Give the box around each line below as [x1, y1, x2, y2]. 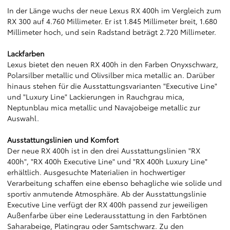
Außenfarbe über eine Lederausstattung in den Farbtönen [7, 210, 207, 220]
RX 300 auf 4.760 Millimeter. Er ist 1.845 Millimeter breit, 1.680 [7, 16, 217, 26]
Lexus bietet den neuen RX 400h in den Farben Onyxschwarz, [7, 59, 218, 69]
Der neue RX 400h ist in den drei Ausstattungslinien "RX [7, 145, 200, 156]
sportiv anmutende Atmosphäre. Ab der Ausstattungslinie [7, 188, 206, 199]
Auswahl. [7, 113, 39, 123]
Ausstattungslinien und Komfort [7, 135, 119, 145]
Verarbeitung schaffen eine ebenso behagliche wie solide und [7, 178, 222, 188]
